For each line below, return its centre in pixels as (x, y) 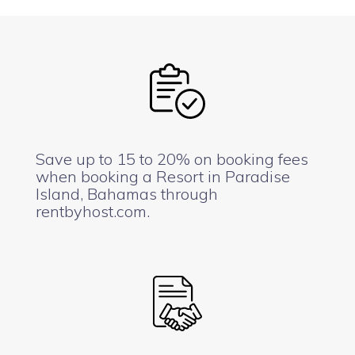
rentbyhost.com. (93, 211)
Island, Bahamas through (127, 193)
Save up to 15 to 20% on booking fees (172, 158)
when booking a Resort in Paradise (163, 176)
